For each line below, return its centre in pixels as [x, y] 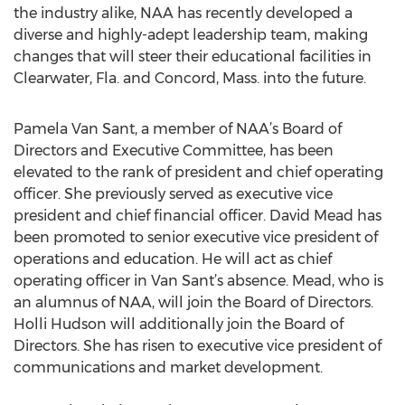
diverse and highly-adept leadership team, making [191, 35]
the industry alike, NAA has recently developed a [183, 13]
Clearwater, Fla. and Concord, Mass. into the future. [190, 78]
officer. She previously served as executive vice [173, 194]
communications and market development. [168, 367]
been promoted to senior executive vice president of [196, 237]
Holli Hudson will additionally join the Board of [179, 324]
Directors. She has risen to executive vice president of [198, 346]
